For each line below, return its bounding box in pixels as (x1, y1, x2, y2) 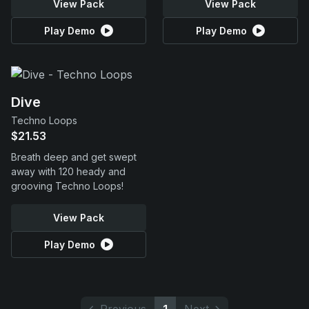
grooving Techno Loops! (11, 180, 123, 192)
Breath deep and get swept (11, 151, 137, 163)
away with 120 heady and (11, 166, 126, 177)
